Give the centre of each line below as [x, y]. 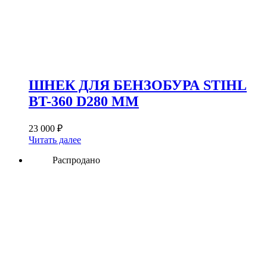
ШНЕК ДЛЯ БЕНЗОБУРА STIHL [138, 85]
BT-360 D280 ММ [84, 101]
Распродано [76, 160]
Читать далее [55, 139]
